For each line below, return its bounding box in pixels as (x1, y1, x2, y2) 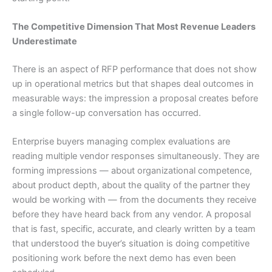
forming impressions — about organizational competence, (12, 165, 252, 177)
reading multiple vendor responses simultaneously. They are (12, 151, 259, 162)
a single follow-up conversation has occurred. (12, 107, 201, 119)
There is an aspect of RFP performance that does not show (12, 64, 257, 75)
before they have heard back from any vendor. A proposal (12, 209, 251, 220)
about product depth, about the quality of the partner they (12, 180, 250, 191)
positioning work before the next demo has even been (12, 253, 236, 264)
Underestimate (12, 36, 77, 47)
